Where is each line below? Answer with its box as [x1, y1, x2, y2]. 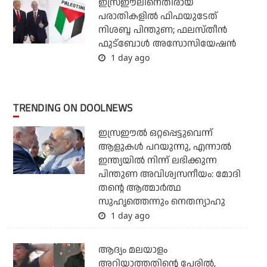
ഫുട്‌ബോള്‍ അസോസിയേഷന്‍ [98, 36, 236, 51]
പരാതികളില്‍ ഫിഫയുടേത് [98, 9, 218, 23]
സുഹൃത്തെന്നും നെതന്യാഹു [98, 194, 225, 209]
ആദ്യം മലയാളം [98, 243, 167, 257]
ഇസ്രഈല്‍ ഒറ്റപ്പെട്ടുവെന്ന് [98, 126, 213, 140]
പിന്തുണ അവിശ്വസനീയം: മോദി [98, 167, 241, 181]
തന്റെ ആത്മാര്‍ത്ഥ [98, 181, 181, 195]
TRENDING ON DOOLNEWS [18, 100, 133, 116]
